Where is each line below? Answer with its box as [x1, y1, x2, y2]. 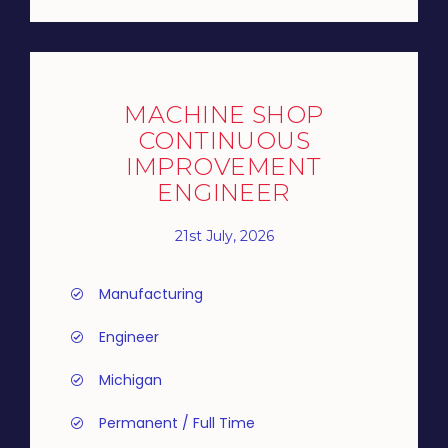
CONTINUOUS [137, 126, 311, 155]
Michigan [99, 370, 162, 390]
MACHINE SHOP [124, 100, 324, 129]
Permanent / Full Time [99, 413, 255, 433]
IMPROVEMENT [126, 152, 322, 181]
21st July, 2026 [174, 226, 274, 245]
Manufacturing [99, 284, 203, 304]
